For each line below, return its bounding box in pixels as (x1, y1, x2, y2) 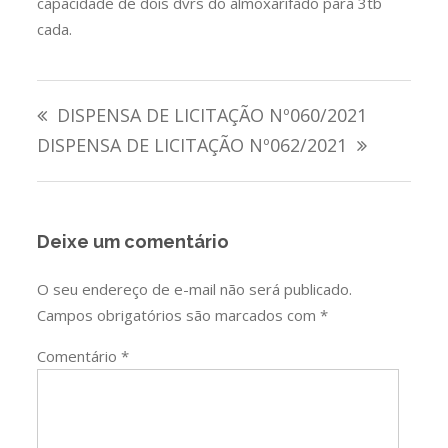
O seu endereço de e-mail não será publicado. (37, 279, 353, 299)
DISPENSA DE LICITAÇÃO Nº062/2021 (37, 132, 348, 157)
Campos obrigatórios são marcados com (37, 305, 321, 325)
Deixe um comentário (37, 231, 230, 252)
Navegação (36, 84, 149, 109)
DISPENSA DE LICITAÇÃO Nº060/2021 (57, 102, 368, 127)
